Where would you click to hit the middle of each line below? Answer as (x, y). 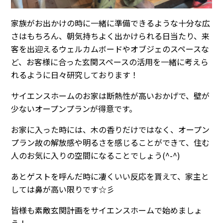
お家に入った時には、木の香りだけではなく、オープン (111, 129)
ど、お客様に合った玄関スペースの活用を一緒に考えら (110, 61)
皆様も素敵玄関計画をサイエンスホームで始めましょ (107, 210)
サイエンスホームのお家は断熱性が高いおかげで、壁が (111, 95)
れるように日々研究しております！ (75, 74)
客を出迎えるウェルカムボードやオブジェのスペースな (110, 49)
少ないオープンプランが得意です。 (74, 108)
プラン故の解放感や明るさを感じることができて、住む (111, 142)
